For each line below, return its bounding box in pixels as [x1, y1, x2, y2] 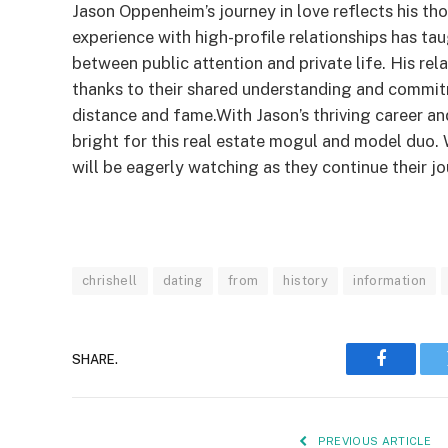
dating [162, 273, 203, 289]
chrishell [82, 273, 138, 289]
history [283, 273, 329, 289]
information [353, 273, 427, 289]
